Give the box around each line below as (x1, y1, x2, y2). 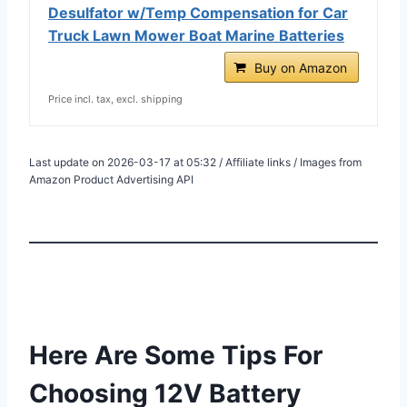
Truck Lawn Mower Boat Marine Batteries (48, 25, 344, 45)
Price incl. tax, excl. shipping (48, 92, 183, 105)
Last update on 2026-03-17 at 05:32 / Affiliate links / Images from (29, 154, 362, 169)
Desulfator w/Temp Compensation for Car (48, 3, 348, 22)
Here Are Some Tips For (29, 339, 323, 371)
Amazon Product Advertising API (29, 172, 194, 186)
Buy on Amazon (254, 59, 347, 75)
